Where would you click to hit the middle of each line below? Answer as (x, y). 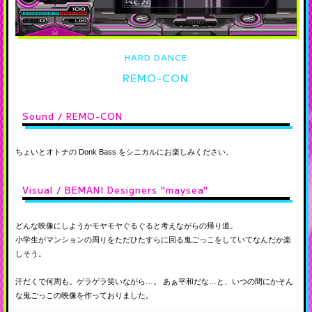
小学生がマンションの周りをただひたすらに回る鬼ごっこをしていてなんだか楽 (153, 240)
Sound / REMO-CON (72, 116)
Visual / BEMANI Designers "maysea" (115, 190)
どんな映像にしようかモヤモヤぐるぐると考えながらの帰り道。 (126, 226)
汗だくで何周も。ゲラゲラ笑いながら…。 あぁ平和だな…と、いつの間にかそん (154, 282)
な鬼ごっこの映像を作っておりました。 (84, 296)
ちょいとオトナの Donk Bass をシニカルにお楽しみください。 (124, 152)
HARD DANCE (156, 57)
